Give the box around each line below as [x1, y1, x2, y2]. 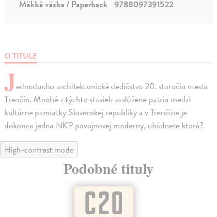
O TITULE [4, 50, 37, 62]
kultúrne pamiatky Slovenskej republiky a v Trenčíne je [4, 106, 187, 119]
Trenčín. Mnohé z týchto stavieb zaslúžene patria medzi [4, 93, 191, 106]
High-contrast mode [4, 143, 74, 156]
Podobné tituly [63, 157, 154, 179]
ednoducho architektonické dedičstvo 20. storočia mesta [16, 79, 208, 93]
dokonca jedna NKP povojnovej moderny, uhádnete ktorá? [4, 119, 204, 132]
